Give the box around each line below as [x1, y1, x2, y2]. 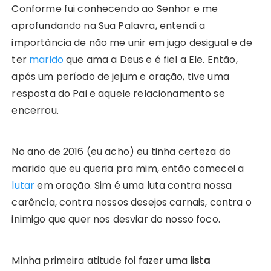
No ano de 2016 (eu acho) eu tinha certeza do [11, 145, 232, 159]
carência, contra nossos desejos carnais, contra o [11, 195, 252, 210]
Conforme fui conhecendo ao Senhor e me [11, 2, 218, 16]
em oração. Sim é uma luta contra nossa [37, 178, 232, 193]
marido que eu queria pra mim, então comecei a [11, 162, 244, 176]
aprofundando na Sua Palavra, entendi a [11, 19, 206, 33]
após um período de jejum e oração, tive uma [11, 70, 229, 84]
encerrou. [11, 103, 59, 118]
